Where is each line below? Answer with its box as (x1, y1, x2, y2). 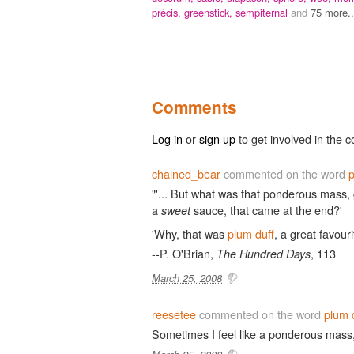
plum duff (228, 224, 274, 242)
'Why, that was (152, 224, 228, 242)
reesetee (152, 305, 196, 322)
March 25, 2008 (152, 269, 222, 285)
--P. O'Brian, (152, 244, 217, 262)
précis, (152, 4, 184, 20)
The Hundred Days (217, 245, 311, 262)
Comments (152, 95, 237, 119)
